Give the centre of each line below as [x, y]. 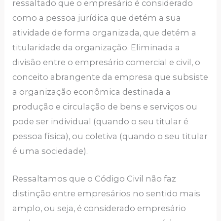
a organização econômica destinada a [92, 92]
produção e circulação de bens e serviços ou [105, 106]
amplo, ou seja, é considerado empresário [99, 208]
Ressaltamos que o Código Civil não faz [94, 179]
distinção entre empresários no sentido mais [107, 194]
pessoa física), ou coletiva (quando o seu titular [110, 136]
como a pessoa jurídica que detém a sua [97, 18]
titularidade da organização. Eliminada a [96, 47]
